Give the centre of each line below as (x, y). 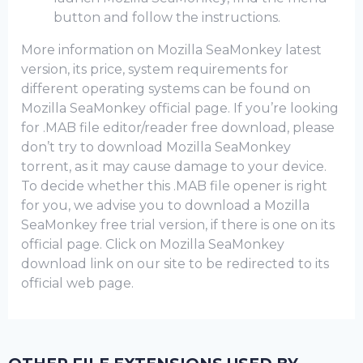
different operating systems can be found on (166, 89)
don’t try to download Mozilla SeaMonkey (156, 147)
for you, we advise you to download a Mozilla (165, 205)
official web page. (77, 283)
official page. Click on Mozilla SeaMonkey (153, 244)
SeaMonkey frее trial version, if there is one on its (178, 225)
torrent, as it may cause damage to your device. (174, 167)
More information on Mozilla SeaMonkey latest (171, 50)
